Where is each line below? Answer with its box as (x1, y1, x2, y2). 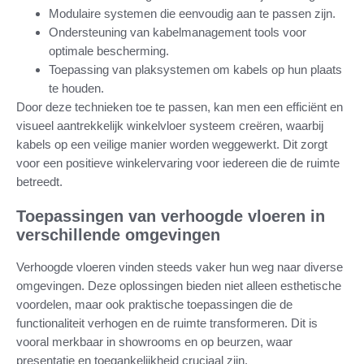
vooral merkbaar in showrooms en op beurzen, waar (16, 334, 292, 349)
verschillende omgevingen (16, 225, 220, 244)
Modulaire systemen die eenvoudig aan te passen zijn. (49, 6, 336, 20)
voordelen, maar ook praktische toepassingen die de (16, 297, 292, 311)
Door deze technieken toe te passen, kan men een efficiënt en (16, 99, 343, 114)
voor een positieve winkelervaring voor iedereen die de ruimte (16, 155, 340, 170)
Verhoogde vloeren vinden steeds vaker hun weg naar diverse (16, 259, 343, 274)
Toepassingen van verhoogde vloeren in (16, 206, 325, 225)
